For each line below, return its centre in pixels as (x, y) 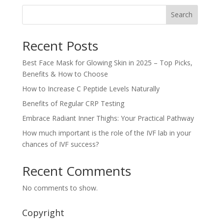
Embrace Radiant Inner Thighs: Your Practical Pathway (108, 118)
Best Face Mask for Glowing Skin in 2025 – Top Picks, (107, 62)
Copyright (43, 212)
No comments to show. (60, 188)
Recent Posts (60, 45)
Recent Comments (76, 171)
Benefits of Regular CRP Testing (73, 103)
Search (182, 15)
